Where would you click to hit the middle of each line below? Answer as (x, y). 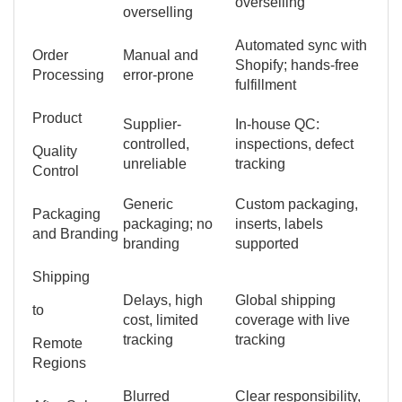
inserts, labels (279, 223)
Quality (55, 151)
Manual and (161, 55)
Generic (148, 204)
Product (57, 118)
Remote (57, 343)
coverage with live (293, 319)
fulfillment (266, 84)
